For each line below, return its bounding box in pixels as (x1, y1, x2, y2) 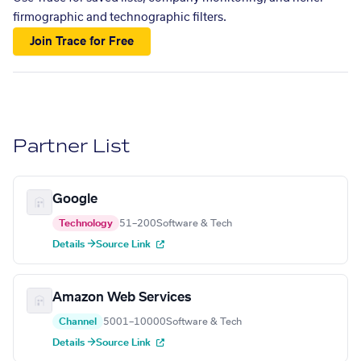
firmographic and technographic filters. (13, 12, 226, 23)
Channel (59, 317, 97, 327)
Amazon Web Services (52, 291, 191, 305)
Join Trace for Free (30, 35, 135, 48)
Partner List (13, 135, 131, 159)
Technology (59, 218, 113, 229)
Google (52, 193, 98, 206)
